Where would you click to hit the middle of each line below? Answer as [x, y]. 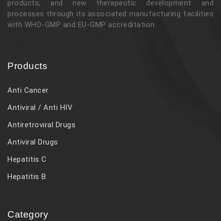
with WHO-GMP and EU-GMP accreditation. [82, 24]
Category [28, 214]
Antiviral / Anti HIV [40, 107]
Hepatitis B [27, 176]
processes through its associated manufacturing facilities [110, 14]
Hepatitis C [27, 159]
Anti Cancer [28, 90]
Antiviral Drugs [33, 142]
